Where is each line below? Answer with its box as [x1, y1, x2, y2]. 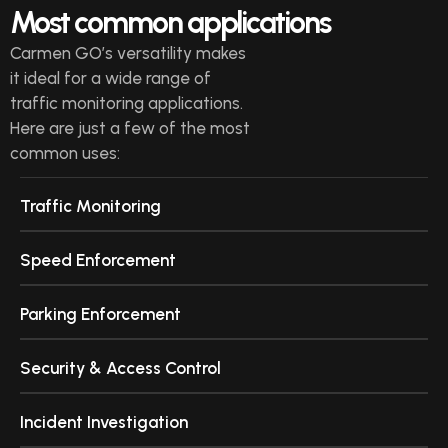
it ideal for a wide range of [10, 67, 211, 88]
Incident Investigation [20, 411, 188, 432]
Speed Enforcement [20, 249, 176, 270]
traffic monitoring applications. [10, 92, 243, 113]
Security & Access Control [20, 357, 221, 378]
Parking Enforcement [20, 303, 181, 324]
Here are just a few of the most [10, 117, 250, 138]
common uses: [10, 142, 120, 163]
